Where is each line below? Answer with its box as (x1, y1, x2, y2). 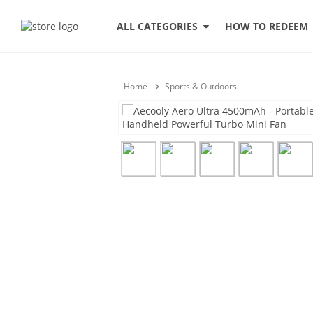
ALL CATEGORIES (117, 20, 204, 33)
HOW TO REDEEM (224, 19, 308, 33)
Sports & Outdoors (165, 80, 237, 92)
